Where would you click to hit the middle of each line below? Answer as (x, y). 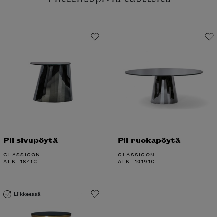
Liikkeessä (27, 193)
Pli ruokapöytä (149, 139)
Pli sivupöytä (31, 139)
